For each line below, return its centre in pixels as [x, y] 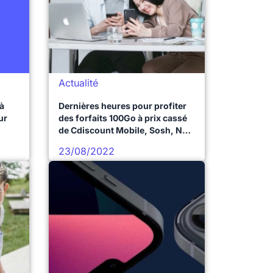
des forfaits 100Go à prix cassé [123, 118]
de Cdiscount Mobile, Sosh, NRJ [126, 130]
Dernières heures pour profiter [122, 106]
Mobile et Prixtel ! [94, 142]
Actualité [78, 83]
